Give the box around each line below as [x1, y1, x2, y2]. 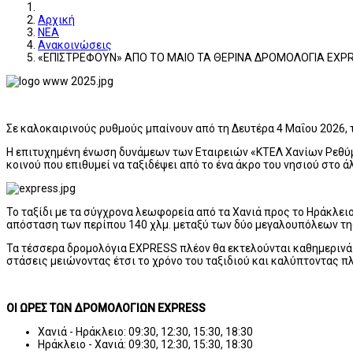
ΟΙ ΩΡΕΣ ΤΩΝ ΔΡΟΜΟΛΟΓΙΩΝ [6, 301, 158, 314]
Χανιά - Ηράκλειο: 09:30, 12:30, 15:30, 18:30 [38, 325, 253, 338]
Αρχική [38, 13, 75, 26]
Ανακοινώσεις [38, 38, 112, 51]
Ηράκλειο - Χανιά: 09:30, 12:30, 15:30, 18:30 [38, 337, 253, 351]
